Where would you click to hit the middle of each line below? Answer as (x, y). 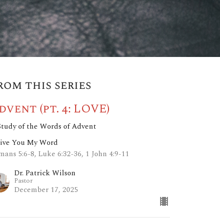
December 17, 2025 (46, 190)
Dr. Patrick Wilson (45, 173)
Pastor (24, 181)
